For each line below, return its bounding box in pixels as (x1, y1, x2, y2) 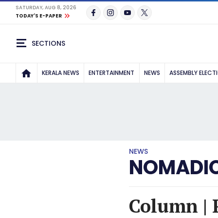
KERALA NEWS (41, 69, 79, 77)
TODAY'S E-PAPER (16, 12, 62, 19)
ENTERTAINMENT (89, 69, 135, 77)
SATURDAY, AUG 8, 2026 (16, 4, 76, 11)
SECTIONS (32, 38, 65, 48)
